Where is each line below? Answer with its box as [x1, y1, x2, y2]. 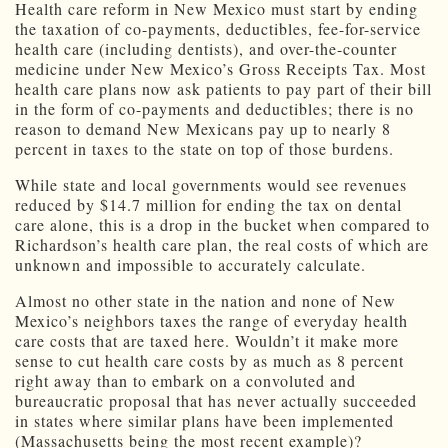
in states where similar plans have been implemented [15, 410, 394, 432]
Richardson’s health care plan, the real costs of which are [15, 234, 429, 256]
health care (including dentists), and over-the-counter [15, 38, 397, 60]
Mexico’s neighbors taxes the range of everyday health [15, 310, 408, 332]
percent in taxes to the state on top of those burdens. [15, 138, 394, 160]
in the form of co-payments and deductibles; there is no [15, 98, 414, 120]
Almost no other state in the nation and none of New [15, 290, 396, 312]
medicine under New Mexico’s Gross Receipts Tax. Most [15, 58, 426, 80]
